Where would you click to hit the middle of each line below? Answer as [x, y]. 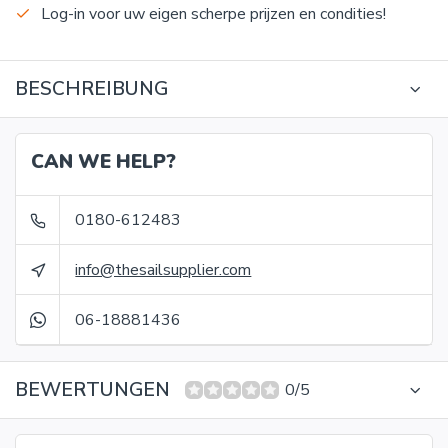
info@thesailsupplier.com [163, 269]
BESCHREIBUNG [91, 89]
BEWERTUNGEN [92, 390]
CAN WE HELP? [103, 162]
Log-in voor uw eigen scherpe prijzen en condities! [213, 14]
